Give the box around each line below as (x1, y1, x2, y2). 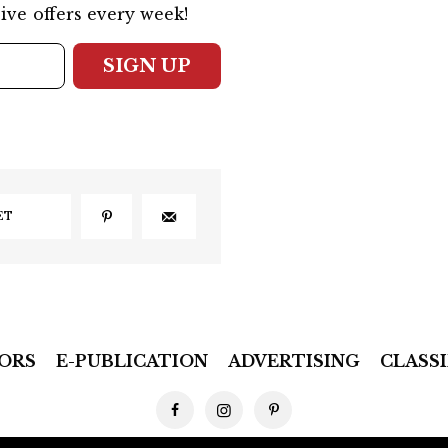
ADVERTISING (227, 351, 360, 371)
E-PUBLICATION (55, 351, 208, 371)
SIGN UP (103, 55, 191, 77)
